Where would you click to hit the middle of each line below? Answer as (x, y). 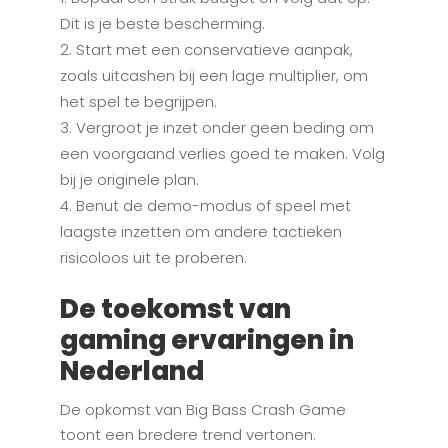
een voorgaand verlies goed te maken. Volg (222, 154)
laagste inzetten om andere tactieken (200, 232)
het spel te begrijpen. (138, 102)
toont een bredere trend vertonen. (187, 435)
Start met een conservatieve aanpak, (214, 50)
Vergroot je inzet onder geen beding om (224, 128)
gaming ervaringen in (206, 340)
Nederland (131, 371)
